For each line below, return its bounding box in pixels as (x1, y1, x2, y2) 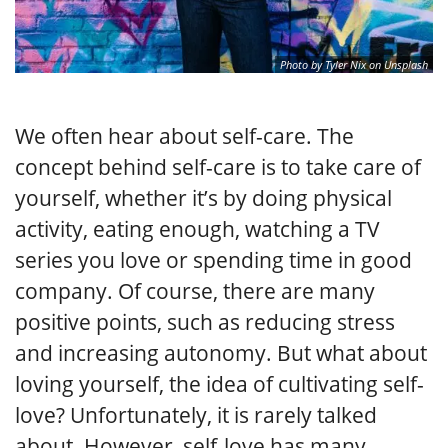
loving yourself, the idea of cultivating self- (15, 369, 424, 398)
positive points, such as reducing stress (15, 307, 395, 336)
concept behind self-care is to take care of (15, 152, 421, 181)
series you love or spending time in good (15, 245, 412, 274)
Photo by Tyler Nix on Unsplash (280, 56, 428, 72)
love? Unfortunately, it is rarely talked (15, 400, 377, 429)
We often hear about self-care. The (15, 121, 354, 150)
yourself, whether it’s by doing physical (15, 183, 392, 212)
